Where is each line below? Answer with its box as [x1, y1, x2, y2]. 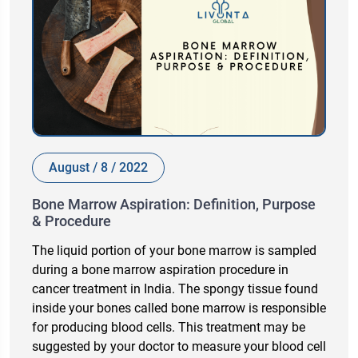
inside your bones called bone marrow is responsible [32, 300, 326, 316]
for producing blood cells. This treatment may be [32, 320, 305, 336]
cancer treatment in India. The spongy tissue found [32, 281, 318, 297]
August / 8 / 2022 [49, 160, 148, 176]
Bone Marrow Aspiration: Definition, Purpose [32, 196, 316, 213]
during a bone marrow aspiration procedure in [32, 262, 288, 278]
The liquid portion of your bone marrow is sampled [32, 243, 316, 259]
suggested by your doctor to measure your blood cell [32, 339, 326, 355]
